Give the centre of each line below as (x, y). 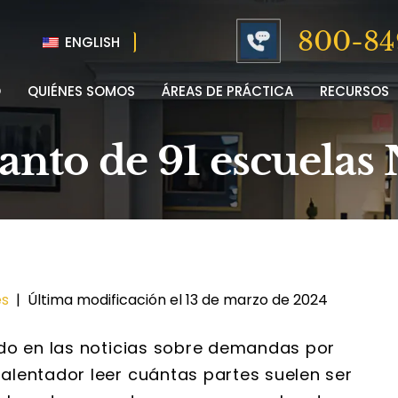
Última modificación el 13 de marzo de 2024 (178, 299)
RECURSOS (354, 91)
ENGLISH (90, 42)
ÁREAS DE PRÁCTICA (227, 91)
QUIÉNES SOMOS (81, 91)
